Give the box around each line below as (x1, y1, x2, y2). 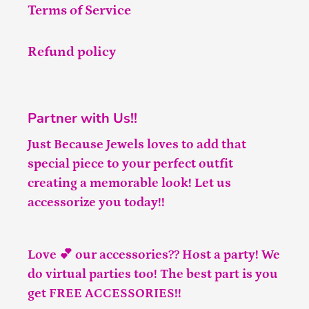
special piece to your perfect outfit (28, 157, 233, 172)
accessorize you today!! (28, 195, 168, 210)
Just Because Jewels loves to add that (28, 137, 246, 152)
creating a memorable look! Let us (28, 176, 231, 191)
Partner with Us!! (28, 108, 137, 128)
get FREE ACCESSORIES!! (28, 286, 184, 301)
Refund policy (28, 43, 116, 59)
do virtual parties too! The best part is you (28, 266, 278, 281)
